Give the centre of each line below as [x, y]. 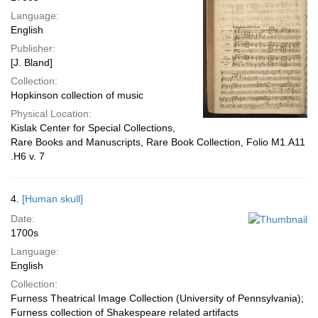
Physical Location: [51, 114]
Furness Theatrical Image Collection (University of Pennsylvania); [157, 298]
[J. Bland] [32, 62]
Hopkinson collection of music [77, 95]
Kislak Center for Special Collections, [93, 128]
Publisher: [33, 48]
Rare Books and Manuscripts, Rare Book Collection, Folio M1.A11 [158, 142]
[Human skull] [53, 199]
